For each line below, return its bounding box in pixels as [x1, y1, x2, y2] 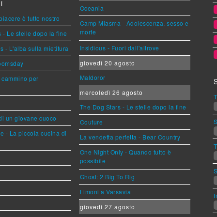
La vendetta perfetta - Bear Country [79, 133, 181, 141]
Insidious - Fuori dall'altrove [79, 44, 159, 52]
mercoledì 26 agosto [79, 88, 143, 96]
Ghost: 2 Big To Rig [79, 172, 135, 181]
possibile [79, 156, 106, 166]
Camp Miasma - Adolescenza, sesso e [79, 19, 189, 27]
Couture [79, 118, 103, 126]
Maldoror [79, 73, 106, 81]
